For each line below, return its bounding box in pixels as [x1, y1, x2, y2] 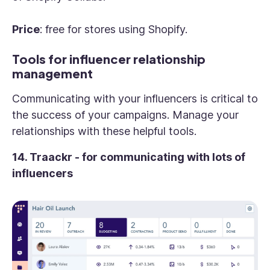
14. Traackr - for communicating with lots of [12, 151, 245, 164]
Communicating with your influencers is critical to [12, 92, 258, 105]
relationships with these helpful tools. [12, 125, 199, 138]
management [12, 66, 95, 81]
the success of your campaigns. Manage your [12, 108, 239, 122]
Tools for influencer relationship [12, 51, 206, 67]
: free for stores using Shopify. [40, 23, 190, 36]
